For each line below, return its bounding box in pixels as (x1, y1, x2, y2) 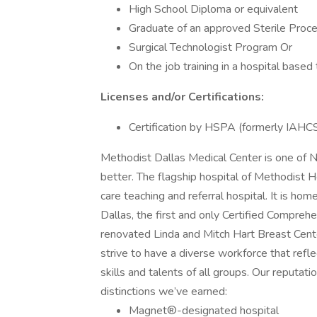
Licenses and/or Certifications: (100, 89, 264, 105)
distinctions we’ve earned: (100, 284, 227, 299)
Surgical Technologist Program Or (129, 40, 292, 55)
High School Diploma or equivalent (129, 1, 298, 17)
